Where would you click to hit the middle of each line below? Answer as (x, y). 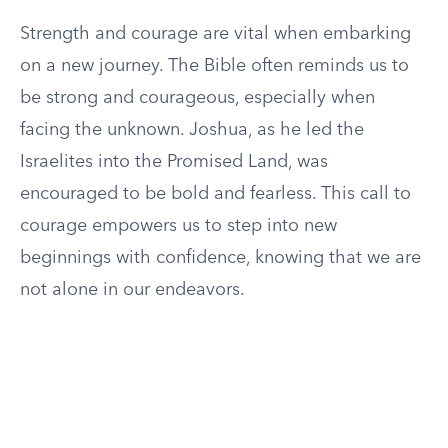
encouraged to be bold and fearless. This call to (215, 194)
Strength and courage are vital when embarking (215, 34)
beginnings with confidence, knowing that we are (220, 258)
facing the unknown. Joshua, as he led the (192, 130)
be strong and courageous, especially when (197, 98)
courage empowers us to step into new (178, 226)
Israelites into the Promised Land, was (174, 162)
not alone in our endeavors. (132, 290)
